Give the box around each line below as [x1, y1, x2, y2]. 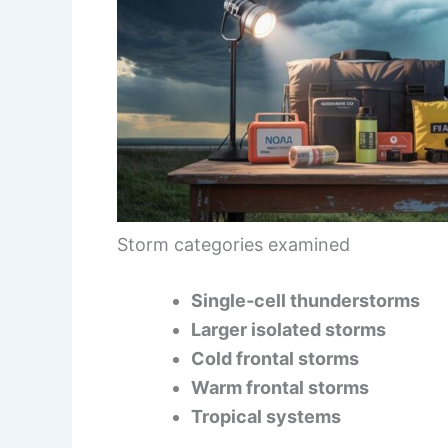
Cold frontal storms [191, 348, 359, 370]
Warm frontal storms [191, 377, 369, 399]
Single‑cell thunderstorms [191, 290, 420, 312]
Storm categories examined [117, 234, 350, 256]
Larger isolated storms [191, 319, 386, 341]
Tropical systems [191, 406, 341, 428]
